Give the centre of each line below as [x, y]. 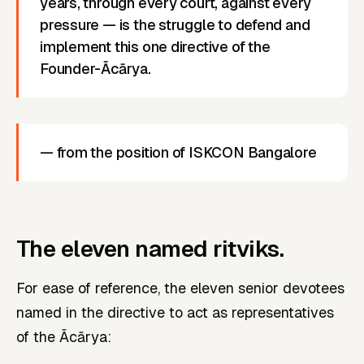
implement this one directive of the [155, 46]
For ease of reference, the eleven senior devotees [180, 288]
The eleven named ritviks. [150, 249]
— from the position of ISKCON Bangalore [178, 152]
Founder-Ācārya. [95, 68]
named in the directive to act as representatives [175, 312]
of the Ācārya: [64, 336]
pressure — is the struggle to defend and [175, 24]
